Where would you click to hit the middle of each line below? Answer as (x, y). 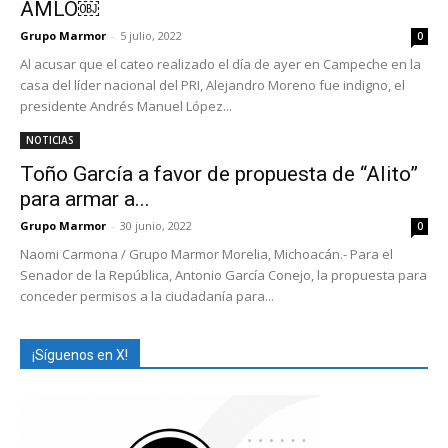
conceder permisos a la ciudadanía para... (147, 295)
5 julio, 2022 (151, 35)
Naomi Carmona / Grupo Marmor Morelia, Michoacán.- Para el (206, 253)
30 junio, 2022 (156, 225)
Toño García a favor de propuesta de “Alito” (219, 173)
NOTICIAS (50, 139)
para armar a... (85, 198)
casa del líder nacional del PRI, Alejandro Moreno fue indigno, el (212, 84)
